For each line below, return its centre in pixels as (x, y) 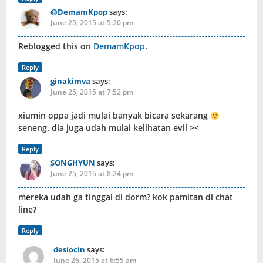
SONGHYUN (73, 163)
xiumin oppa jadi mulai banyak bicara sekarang (114, 116)
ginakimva (70, 81)
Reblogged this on (56, 46)
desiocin (69, 250)
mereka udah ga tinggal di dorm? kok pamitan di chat (126, 197)
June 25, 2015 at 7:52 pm (92, 92)
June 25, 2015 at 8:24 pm (92, 174)
